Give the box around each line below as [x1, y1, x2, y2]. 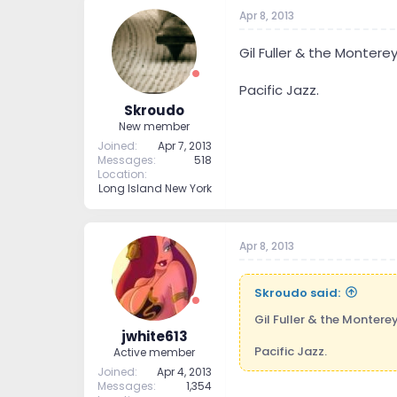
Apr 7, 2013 [157, 137, 212, 153]
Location [97, 166, 144, 182]
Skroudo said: [253, 284, 340, 301]
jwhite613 [121, 327, 188, 346]
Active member [113, 345, 195, 361]
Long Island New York [97, 180, 212, 196]
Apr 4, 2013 [156, 364, 212, 380]
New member [119, 118, 190, 134]
